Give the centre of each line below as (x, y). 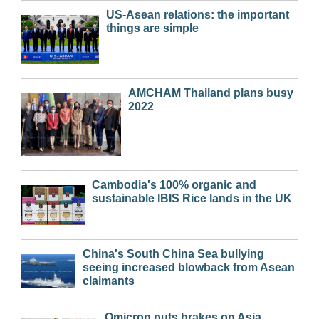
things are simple (153, 28)
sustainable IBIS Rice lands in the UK (192, 198)
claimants (108, 281)
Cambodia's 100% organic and (174, 184)
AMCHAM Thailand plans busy (210, 93)
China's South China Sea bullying (173, 253)
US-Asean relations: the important (198, 14)
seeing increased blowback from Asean (188, 267)
